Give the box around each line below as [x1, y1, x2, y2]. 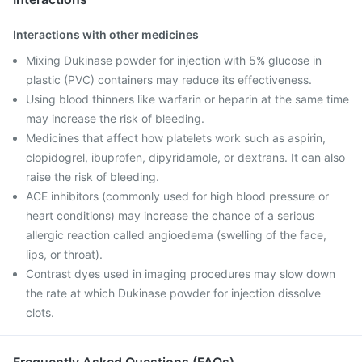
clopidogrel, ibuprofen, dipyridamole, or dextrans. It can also [26, 150, 345, 164]
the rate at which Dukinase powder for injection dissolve [26, 286, 321, 300]
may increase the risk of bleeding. [26, 112, 204, 125]
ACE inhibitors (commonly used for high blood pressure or [26, 189, 329, 203]
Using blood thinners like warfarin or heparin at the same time [26, 92, 349, 106]
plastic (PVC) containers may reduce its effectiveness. [26, 73, 312, 86]
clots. [26, 305, 54, 319]
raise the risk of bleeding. [26, 170, 159, 183]
